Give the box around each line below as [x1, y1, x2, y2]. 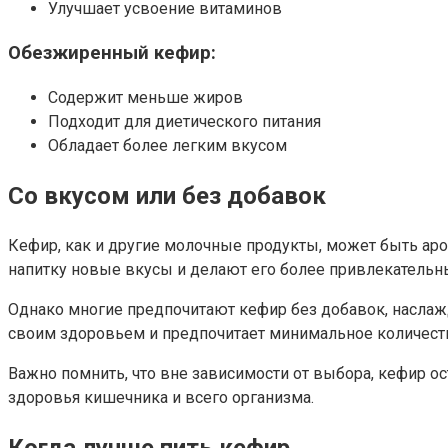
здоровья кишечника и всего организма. [8, 387, 314, 407]
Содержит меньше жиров [48, 88, 243, 108]
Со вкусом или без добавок [8, 181, 326, 210]
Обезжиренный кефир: [8, 42, 216, 65]
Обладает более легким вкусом [48, 136, 287, 156]
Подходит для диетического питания [48, 112, 321, 132]
